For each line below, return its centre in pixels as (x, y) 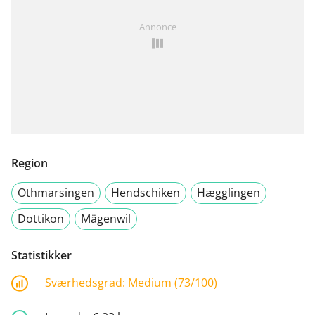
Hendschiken (146, 192)
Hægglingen (229, 192)
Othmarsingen (56, 192)
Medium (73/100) (173, 282)
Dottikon (41, 218)
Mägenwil (106, 218)
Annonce (157, 26)
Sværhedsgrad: (86, 282)
